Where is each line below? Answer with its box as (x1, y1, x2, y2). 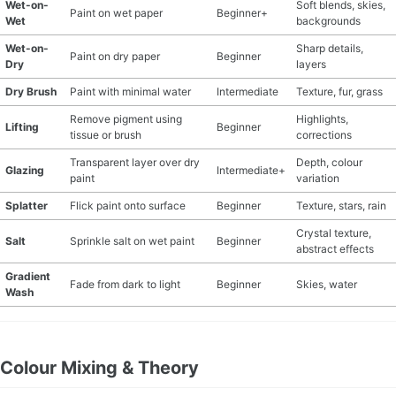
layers (296, 57, 326, 71)
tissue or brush (70, 128, 141, 141)
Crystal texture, (296, 226, 371, 240)
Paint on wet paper (70, 6, 163, 19)
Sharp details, (296, 42, 363, 55)
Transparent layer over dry (70, 156, 200, 169)
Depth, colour (296, 156, 362, 169)
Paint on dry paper (70, 49, 160, 63)
